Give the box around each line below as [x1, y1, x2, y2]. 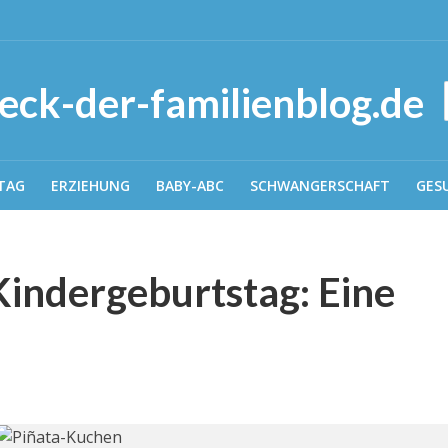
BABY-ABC [155, 176, 224, 195]
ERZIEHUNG [50, 176, 130, 195]
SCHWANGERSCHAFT [249, 176, 390, 195]
